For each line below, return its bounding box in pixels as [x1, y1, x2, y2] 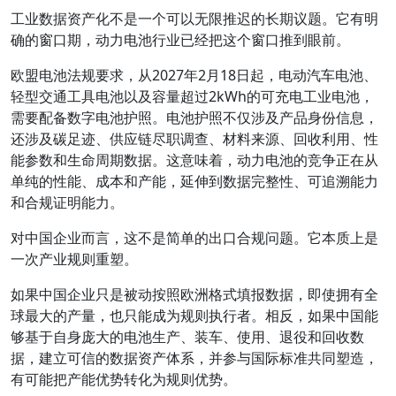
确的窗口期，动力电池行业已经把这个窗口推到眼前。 [11, 30, 350, 49]
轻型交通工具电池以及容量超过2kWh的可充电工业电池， [11, 87, 374, 106]
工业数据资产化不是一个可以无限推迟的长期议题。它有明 [11, 9, 378, 28]
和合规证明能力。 [11, 193, 124, 212]
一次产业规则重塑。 [11, 249, 138, 269]
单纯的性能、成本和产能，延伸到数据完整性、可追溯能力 [11, 171, 378, 191]
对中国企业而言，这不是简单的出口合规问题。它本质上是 [11, 228, 378, 247]
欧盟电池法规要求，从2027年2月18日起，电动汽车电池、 [11, 65, 377, 85]
